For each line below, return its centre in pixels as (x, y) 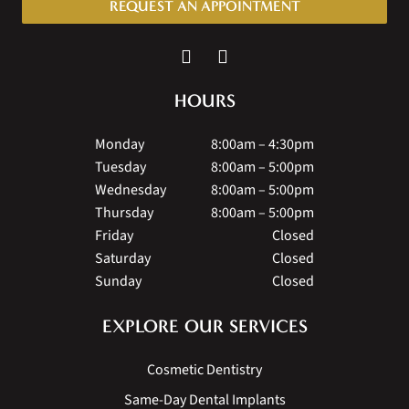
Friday (114, 235)
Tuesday (121, 167)
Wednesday (131, 189)
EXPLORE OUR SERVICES (204, 325)
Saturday (123, 258)
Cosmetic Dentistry (204, 369)
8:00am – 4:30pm (262, 144)
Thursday (124, 212)
